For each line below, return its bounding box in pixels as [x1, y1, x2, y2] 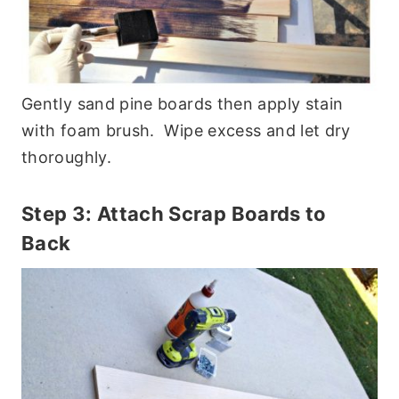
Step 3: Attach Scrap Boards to [21, 202, 327, 226]
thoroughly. [21, 148, 111, 167]
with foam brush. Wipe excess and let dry [21, 121, 351, 141]
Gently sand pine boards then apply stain [21, 94, 344, 114]
